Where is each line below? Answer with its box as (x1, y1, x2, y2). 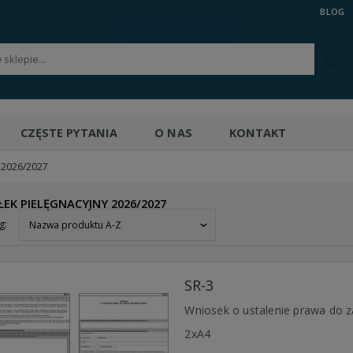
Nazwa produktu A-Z (29, 218, 121, 232)
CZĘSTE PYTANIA (20, 125, 118, 140)
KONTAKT (229, 125, 286, 140)
